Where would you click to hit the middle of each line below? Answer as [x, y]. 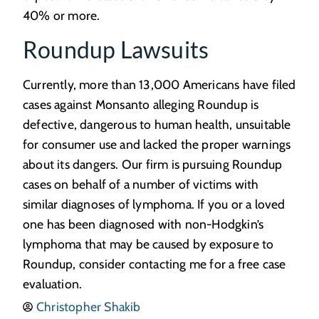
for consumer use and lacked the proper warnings [157, 144]
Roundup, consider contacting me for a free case [155, 263]
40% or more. [62, 15]
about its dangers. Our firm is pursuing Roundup [153, 164]
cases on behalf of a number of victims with [141, 184]
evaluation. [53, 283]
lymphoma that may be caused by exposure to [148, 244]
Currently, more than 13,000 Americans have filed [159, 84]
